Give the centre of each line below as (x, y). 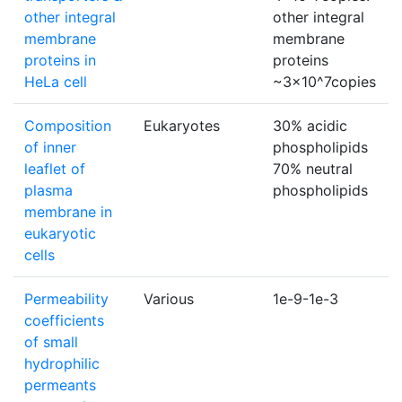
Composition (68, 126)
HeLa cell (56, 82)
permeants (60, 385)
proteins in (60, 61)
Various (169, 299)
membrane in (68, 212)
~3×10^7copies (324, 82)
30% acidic (310, 126)
